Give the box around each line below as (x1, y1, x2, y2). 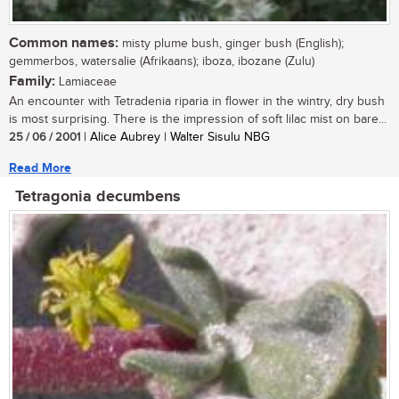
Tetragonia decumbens (15, 186, 181, 207)
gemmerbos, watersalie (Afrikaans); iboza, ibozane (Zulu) (9, 53, 314, 69)
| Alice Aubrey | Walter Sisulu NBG (80, 129, 270, 144)
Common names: (9, 34, 118, 52)
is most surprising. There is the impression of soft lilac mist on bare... (9, 111, 387, 126)
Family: (9, 72, 55, 90)
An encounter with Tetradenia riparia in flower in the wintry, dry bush (9, 94, 385, 109)
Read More (9, 159, 71, 175)
